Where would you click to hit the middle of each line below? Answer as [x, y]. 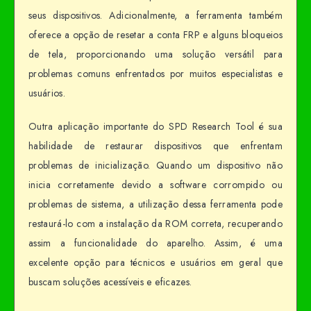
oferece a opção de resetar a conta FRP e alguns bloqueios [155, 34]
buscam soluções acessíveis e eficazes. [110, 282]
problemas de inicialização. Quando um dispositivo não [155, 166]
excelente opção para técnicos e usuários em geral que [155, 263]
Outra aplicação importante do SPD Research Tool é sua [155, 127]
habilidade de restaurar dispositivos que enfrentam [155, 146]
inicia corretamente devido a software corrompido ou [155, 185]
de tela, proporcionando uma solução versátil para [155, 54]
